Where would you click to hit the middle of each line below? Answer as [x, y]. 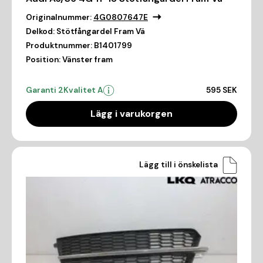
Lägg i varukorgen [131, 113]
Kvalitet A [83, 90]
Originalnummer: [59, 17]
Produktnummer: [59, 45]
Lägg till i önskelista [178, 165]
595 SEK [222, 90]
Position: [43, 59]
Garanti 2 [45, 90]
